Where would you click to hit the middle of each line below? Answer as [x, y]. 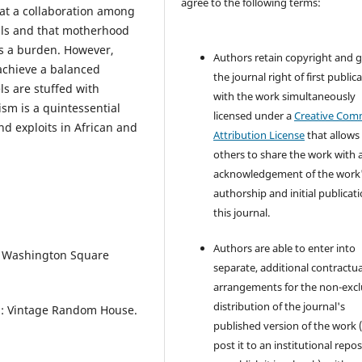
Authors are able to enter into [285, 248]
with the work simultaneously [285, 97]
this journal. [242, 213]
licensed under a [254, 116]
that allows [333, 135]
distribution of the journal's [280, 307]
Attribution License [259, 135]
